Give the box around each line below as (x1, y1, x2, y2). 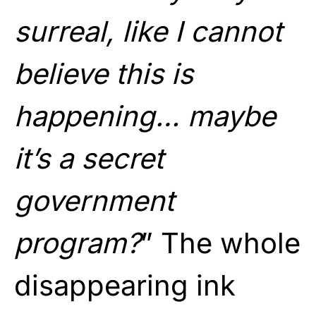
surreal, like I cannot (14, 13, 282, 49)
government (14, 183, 174, 218)
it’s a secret (14, 140, 164, 176)
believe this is (14, 56, 193, 91)
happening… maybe (14, 98, 276, 133)
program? (14, 225, 140, 260)
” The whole (140, 225, 300, 260)
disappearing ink (14, 267, 236, 303)
